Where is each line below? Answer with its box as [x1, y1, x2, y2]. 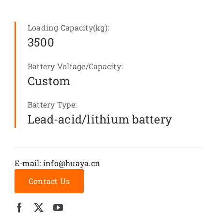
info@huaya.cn [43, 157, 101, 168]
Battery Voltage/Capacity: [27, 61, 123, 71]
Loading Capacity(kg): [27, 22, 109, 33]
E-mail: [14, 157, 43, 168]
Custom [27, 73, 71, 89]
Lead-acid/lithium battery [27, 111, 172, 127]
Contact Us [28, 175, 70, 186]
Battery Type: [27, 99, 77, 109]
